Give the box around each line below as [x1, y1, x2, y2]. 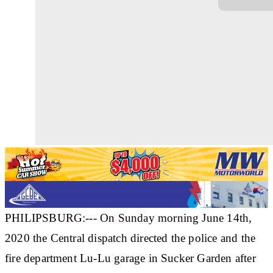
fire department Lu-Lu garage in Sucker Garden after [5, 251, 256, 264]
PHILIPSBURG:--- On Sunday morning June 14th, [5, 211, 252, 224]
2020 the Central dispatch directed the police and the [5, 231, 256, 244]
